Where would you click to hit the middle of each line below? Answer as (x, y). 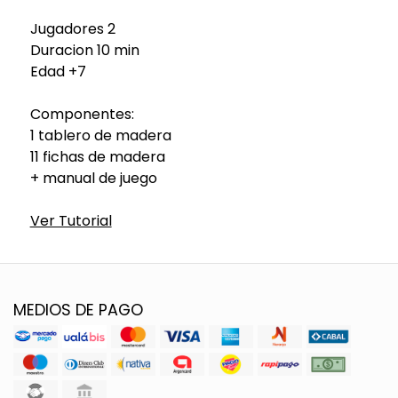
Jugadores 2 (72, 28)
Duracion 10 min (84, 50)
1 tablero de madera (100, 135)
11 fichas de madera (97, 156)
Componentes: (82, 114)
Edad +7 (58, 71)
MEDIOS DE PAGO (78, 310)
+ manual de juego (93, 178)
